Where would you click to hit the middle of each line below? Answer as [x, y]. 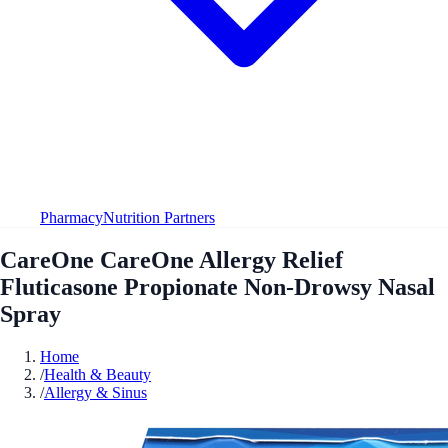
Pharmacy [71, 217]
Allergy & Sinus [95, 392]
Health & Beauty [97, 374]
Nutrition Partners [159, 217]
